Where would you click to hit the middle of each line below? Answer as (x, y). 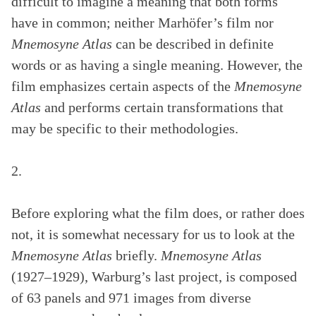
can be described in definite (193, 44)
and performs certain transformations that (162, 107)
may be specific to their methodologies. (125, 128)
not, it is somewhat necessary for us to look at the (153, 234)
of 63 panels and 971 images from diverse (131, 298)
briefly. (136, 255)
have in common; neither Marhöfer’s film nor (142, 23)
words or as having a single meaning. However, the (157, 65)
